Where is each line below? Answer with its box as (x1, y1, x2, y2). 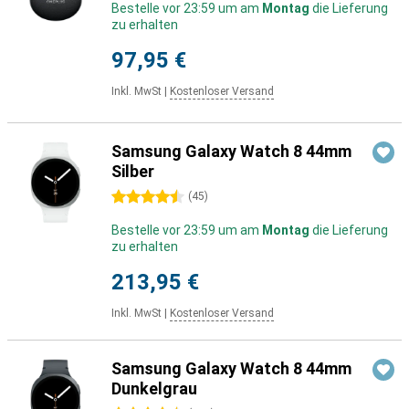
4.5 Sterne (111, 190, 172, 204)
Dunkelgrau (111, 379, 197, 398)
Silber (111, 162, 154, 181)
